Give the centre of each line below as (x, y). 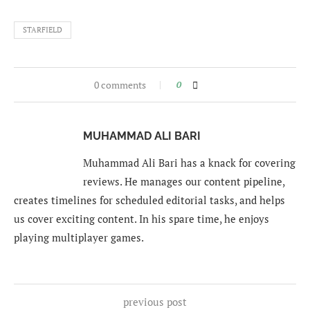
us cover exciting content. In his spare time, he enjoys (142, 218)
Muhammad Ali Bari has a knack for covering (189, 162)
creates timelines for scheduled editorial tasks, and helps (149, 200)
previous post (155, 301)
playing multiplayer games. (79, 237)
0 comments (120, 84)
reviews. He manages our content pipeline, (184, 181)
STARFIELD (43, 29)
